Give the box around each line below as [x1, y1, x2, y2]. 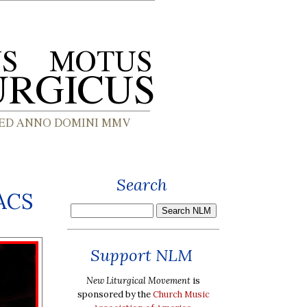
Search [116, 174, 167, 195]
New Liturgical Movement [86, 274, 191, 286]
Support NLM [90, 245, 193, 266]
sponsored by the [77, 288, 153, 300]
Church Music [152, 288, 210, 300]
